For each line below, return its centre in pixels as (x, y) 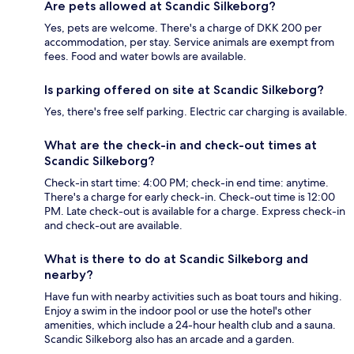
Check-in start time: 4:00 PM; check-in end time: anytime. (186, 183)
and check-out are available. (113, 226)
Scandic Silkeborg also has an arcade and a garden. (169, 339)
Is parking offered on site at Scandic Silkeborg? (184, 90)
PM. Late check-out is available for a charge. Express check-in (195, 211)
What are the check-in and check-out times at (181, 145)
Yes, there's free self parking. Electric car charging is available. (196, 112)
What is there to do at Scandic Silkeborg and (176, 259)
